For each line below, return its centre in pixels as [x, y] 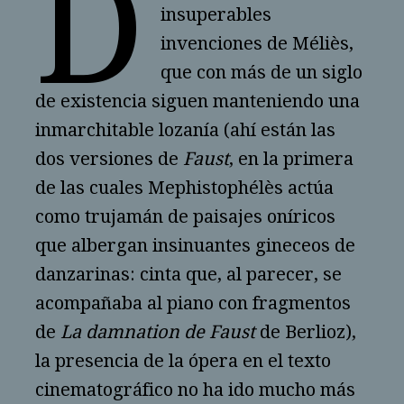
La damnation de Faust [158, 332]
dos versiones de [109, 159]
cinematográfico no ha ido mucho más [195, 390]
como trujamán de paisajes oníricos [185, 217]
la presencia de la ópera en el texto [183, 361]
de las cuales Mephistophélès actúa [184, 188]
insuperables [216, 15]
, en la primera [291, 159]
